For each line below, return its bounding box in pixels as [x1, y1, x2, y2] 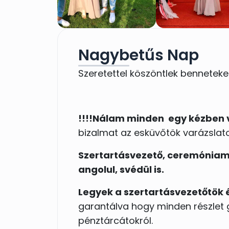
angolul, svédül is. [78, 163, 166, 176]
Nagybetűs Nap [78, 44, 199, 66]
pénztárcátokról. [78, 214, 153, 227]
